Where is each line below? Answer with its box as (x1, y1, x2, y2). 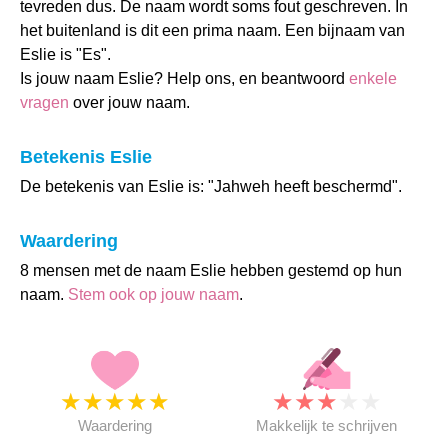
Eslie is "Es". (20, 46, 111, 63)
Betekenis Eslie (20, 147, 152, 167)
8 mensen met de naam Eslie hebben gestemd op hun (20, 262, 402, 279)
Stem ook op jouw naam (68, 286, 239, 303)
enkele (349, 70, 397, 87)
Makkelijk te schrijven (256, 417, 398, 434)
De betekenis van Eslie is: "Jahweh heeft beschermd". (20, 178, 402, 195)
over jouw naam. (69, 94, 190, 111)
